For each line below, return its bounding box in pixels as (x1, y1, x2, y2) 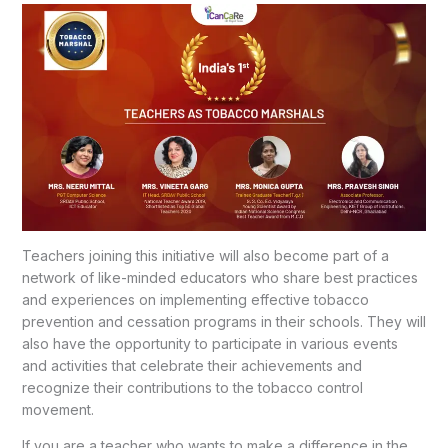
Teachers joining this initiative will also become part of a (21, 247, 389, 265)
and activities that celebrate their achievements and (21, 357, 362, 375)
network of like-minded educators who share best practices (21, 269, 418, 287)
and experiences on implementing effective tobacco (21, 291, 369, 309)
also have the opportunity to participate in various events (21, 335, 398, 353)
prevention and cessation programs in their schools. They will (21, 313, 426, 331)
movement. (21, 401, 94, 419)
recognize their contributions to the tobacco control (21, 379, 363, 397)
